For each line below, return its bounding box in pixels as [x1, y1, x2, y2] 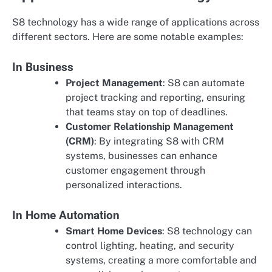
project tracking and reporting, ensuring [66, 92, 245, 104]
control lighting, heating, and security [66, 240, 234, 252]
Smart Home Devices [66, 225, 162, 237]
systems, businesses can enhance [66, 150, 217, 162]
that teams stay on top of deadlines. [66, 106, 228, 118]
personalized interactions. [66, 179, 182, 191]
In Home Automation [12, 209, 120, 223]
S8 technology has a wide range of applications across [12, 16, 259, 29]
